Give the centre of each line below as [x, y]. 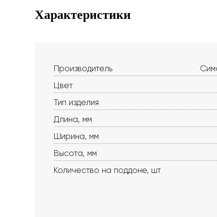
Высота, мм [75, 153]
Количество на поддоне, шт [107, 170]
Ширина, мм [76, 136]
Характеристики [83, 15]
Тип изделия [76, 102]
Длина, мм [73, 119]
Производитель [83, 68]
